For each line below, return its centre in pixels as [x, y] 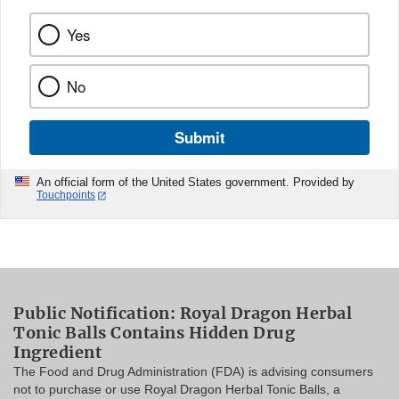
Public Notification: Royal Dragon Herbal [183, 313]
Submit [199, 138]
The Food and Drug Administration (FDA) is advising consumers [193, 371]
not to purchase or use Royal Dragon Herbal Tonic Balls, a [177, 389]
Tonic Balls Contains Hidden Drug [154, 332]
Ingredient [57, 352]
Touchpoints [66, 195]
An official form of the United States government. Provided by [195, 183]
